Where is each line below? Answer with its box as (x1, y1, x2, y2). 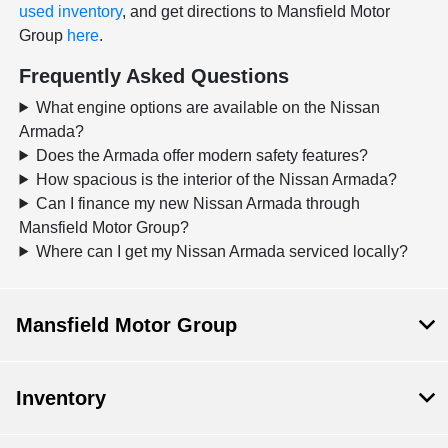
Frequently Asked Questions (19, 64, 290, 87)
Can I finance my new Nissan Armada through (36, 194, 361, 212)
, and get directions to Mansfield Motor (122, 2, 391, 20)
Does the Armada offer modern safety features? (36, 146, 369, 164)
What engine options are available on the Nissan (36, 98, 381, 116)
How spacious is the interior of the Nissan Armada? (36, 170, 398, 188)
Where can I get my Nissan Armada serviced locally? (36, 242, 409, 260)
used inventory (19, 2, 123, 20)
